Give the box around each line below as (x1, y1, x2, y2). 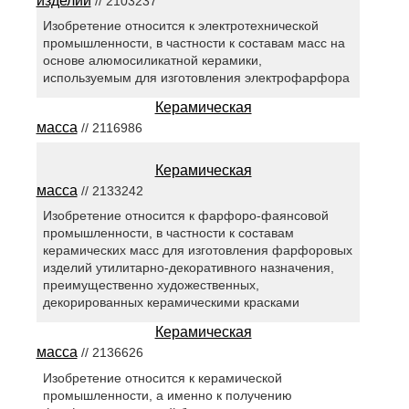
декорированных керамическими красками (42, 295, 299, 310)
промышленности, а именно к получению (42, 387, 292, 403)
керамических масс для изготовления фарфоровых (42, 243, 352, 258)
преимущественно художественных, (42, 278, 259, 293)
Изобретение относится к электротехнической (42, 18, 319, 34)
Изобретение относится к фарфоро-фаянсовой (42, 208, 329, 224)
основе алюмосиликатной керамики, (42, 53, 262, 68)
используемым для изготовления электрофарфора (42, 70, 350, 86)
